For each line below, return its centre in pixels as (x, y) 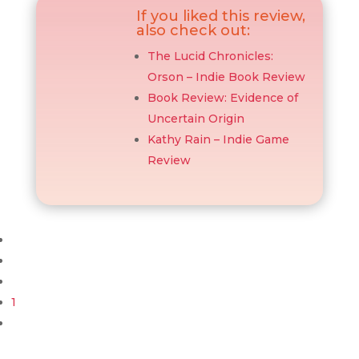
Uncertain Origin (196, 119)
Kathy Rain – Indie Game (218, 139)
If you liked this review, (220, 16)
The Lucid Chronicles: (210, 56)
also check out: (193, 30)
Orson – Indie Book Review (226, 77)
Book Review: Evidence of (222, 98)
